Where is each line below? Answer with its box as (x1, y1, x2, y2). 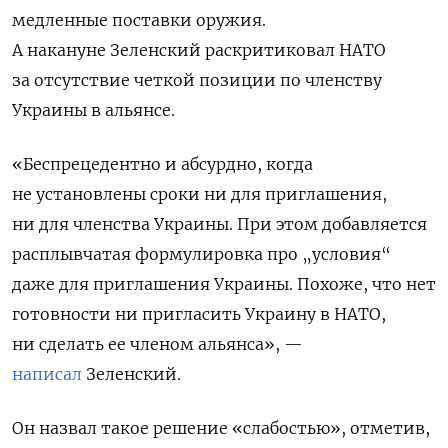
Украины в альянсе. (12, 100, 175, 121)
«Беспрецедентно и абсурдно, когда (12, 154, 313, 175)
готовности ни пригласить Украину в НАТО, (12, 304, 386, 325)
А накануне (12, 40, 110, 61)
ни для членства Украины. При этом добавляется (12, 214, 427, 235)
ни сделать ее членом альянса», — (12, 334, 303, 355)
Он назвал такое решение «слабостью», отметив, (12, 418, 430, 439)
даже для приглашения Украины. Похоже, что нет (12, 274, 436, 295)
